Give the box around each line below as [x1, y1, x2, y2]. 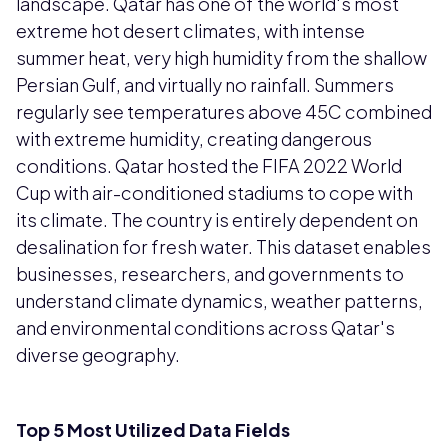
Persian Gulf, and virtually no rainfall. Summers [16, 72, 394, 96]
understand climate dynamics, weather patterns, [16, 288, 423, 312]
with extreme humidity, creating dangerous [16, 126, 372, 150]
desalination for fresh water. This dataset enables [16, 234, 431, 258]
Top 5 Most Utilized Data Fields [16, 417, 290, 441]
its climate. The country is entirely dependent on [16, 207, 418, 231]
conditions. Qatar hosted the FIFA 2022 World [16, 153, 402, 177]
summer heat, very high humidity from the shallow [16, 45, 427, 69]
